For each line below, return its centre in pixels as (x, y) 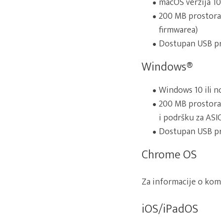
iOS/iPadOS (170, 209)
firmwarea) (178, 30)
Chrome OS (169, 155)
